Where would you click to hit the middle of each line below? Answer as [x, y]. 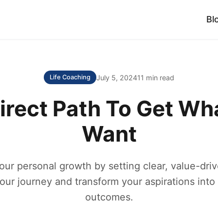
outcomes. [109, 197]
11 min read [156, 77]
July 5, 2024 [117, 77]
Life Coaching [70, 77]
